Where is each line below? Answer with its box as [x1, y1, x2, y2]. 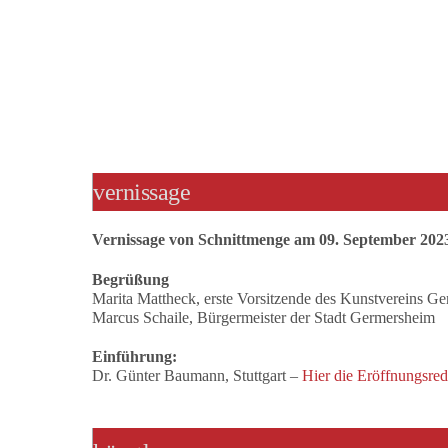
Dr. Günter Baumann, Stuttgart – [92, 367, 302, 385]
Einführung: [92, 348, 177, 366]
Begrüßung [92, 270, 169, 288]
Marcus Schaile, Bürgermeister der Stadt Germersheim [92, 308, 435, 326]
